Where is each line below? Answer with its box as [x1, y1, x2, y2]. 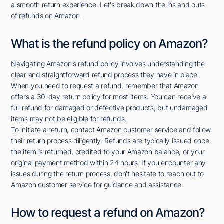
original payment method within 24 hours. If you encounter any [11, 158, 206, 167]
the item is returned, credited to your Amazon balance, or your [11, 147, 205, 156]
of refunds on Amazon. [11, 11, 82, 20]
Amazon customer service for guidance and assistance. [11, 180, 183, 189]
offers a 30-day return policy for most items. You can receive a [11, 92, 206, 101]
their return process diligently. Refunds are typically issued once [11, 136, 209, 145]
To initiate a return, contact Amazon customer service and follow [11, 125, 211, 134]
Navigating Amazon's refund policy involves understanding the [11, 59, 205, 68]
